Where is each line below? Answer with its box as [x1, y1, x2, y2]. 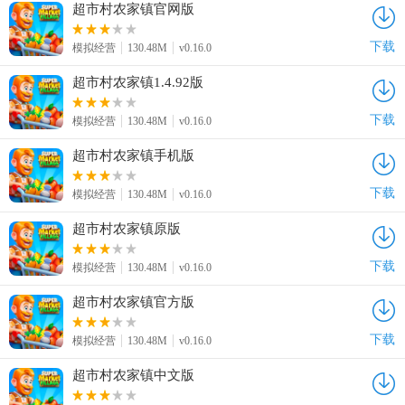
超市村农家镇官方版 [72, 295, 194, 309]
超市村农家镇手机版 [72, 148, 194, 163]
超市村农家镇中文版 [72, 368, 194, 382]
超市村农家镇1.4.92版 [72, 75, 203, 89]
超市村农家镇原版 [72, 221, 181, 236]
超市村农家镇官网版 [72, 2, 194, 16]
